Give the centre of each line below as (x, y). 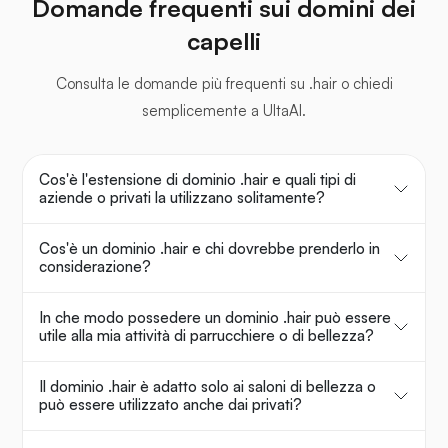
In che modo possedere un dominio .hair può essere (215, 318)
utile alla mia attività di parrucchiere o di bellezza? (206, 336)
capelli (224, 41)
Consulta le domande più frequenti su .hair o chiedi (224, 84)
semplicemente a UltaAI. (224, 111)
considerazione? (95, 267)
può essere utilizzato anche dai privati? (170, 405)
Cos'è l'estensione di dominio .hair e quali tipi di (197, 180)
